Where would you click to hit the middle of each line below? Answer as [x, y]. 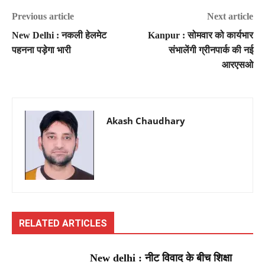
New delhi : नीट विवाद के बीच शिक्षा [161, 258]
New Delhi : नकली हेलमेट [59, 35]
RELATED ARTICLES [63, 223]
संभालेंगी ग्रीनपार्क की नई [211, 50]
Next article [230, 16]
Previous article [43, 16]
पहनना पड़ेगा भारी [41, 50]
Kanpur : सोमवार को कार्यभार [200, 35]
